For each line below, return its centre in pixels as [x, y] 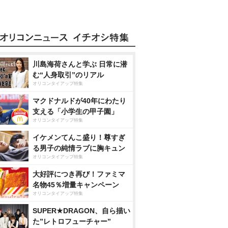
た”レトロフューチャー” [72, 221]
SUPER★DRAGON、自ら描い [81, 210]
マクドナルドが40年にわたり [79, 101]
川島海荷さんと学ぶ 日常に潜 [80, 64]
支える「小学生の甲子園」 [75, 111]
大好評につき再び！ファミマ [79, 174]
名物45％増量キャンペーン [76, 184]
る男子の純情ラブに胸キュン [79, 148]
